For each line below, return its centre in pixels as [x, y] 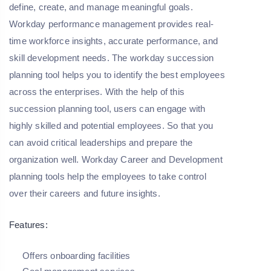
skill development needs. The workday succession [112, 58]
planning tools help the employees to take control [108, 177]
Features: [28, 225]
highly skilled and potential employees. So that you [111, 126]
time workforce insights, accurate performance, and [114, 41]
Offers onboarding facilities [77, 256]
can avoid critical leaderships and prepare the [101, 143]
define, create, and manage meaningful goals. [101, 7]
